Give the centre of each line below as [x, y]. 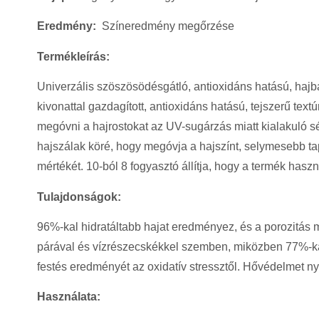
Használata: [69, 297]
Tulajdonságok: [79, 197]
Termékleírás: [73, 56]
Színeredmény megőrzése [165, 26]
